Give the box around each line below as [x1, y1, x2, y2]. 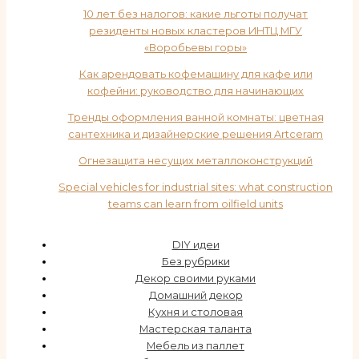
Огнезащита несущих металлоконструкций [79, 155, 313, 167]
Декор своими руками [135, 272, 256, 285]
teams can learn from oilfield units [108, 198, 283, 211]
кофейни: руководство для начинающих [87, 85, 304, 98]
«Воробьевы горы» [144, 42, 247, 54]
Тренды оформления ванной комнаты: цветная [67, 111, 324, 124]
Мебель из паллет [147, 340, 244, 353]
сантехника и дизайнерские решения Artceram [68, 128, 323, 141]
